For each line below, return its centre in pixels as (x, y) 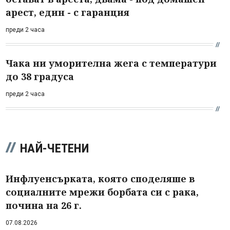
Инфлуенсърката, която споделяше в (100, 178)
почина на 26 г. (44, 205)
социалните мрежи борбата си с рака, (102, 192)
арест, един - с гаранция (68, 12)
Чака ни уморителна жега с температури (111, 63)
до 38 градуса (40, 76)
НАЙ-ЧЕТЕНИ (54, 148)
